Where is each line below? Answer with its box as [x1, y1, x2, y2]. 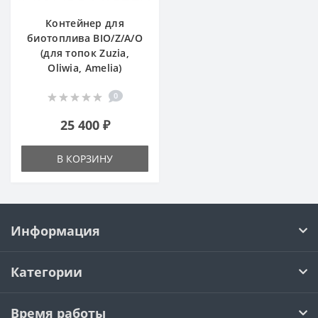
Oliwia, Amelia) [48, 60, 122, 75]
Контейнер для [45, 16, 124, 30]
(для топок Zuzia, [40, 45, 130, 60]
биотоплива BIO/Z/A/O [27, 31, 143, 45]
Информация [11, 221, 100, 239]
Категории [11, 263, 82, 280]
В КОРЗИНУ [57, 151, 113, 165]
